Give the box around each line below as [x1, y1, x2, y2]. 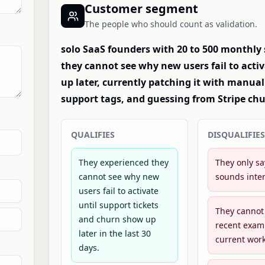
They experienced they [79, 157, 169, 168]
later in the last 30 [79, 228, 151, 239]
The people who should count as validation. [85, 18, 257, 30]
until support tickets [79, 199, 159, 211]
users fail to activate [79, 185, 159, 196]
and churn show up [79, 214, 156, 225]
